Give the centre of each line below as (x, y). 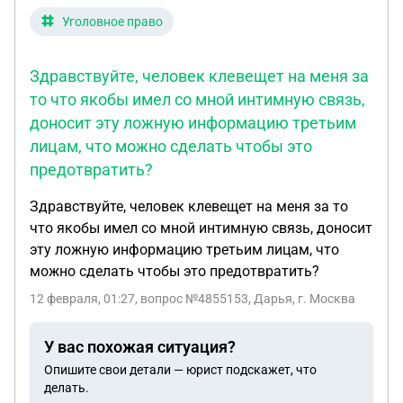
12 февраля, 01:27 (82, 299)
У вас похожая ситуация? (140, 347)
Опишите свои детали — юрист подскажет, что (180, 370)
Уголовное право (112, 22)
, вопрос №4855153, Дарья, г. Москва (245, 299)
